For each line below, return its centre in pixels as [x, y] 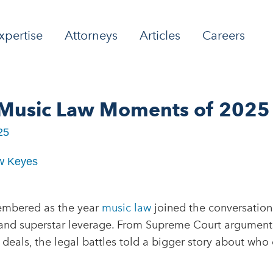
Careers [224, 35]
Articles [160, 35]
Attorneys [91, 35]
